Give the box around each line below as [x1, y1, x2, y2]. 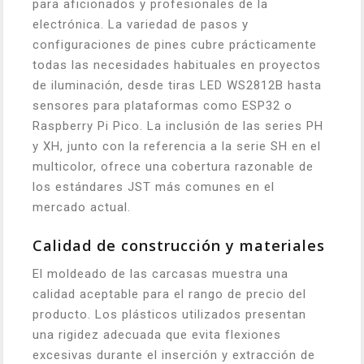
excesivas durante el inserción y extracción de [32, 348, 315, 362]
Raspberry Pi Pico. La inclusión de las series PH [32, 119, 323, 133]
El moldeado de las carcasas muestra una [32, 266, 288, 281]
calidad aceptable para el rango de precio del [32, 287, 306, 301]
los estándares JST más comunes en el [32, 180, 275, 194]
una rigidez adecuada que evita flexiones [32, 327, 281, 342]
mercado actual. [32, 200, 131, 214]
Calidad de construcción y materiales [32, 236, 325, 255]
